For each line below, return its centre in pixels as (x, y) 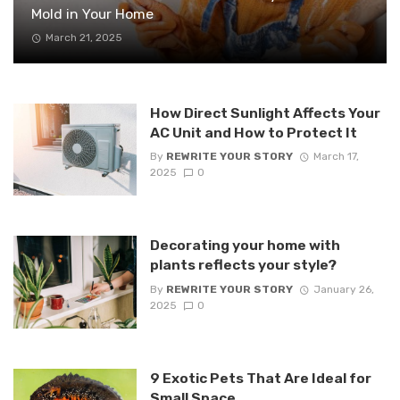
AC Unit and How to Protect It (253, 133)
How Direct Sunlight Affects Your (265, 113)
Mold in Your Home (92, 13)
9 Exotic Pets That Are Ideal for (260, 378)
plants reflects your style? (243, 265)
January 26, (343, 289)
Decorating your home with (245, 246)
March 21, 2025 (83, 37)
